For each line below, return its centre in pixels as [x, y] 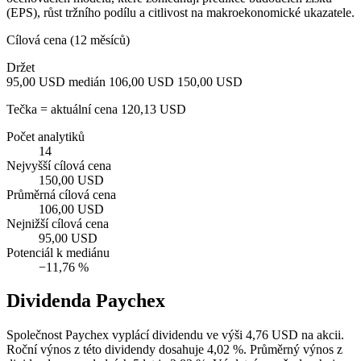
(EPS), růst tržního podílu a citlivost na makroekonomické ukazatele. [180, 12]
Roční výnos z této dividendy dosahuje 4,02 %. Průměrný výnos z [174, 350]
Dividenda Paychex [86, 301]
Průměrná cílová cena [61, 194]
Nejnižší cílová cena [58, 223]
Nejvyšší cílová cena [59, 165]
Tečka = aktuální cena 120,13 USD [96, 109]
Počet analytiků [46, 136]
